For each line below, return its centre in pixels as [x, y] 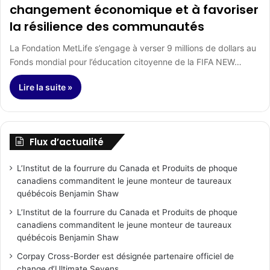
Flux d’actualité [67, 142]
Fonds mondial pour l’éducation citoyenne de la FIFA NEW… [126, 62]
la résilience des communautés [107, 27]
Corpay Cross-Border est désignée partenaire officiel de [125, 256]
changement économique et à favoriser [134, 10]
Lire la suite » [46, 87]
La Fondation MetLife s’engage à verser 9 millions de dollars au [133, 48]
